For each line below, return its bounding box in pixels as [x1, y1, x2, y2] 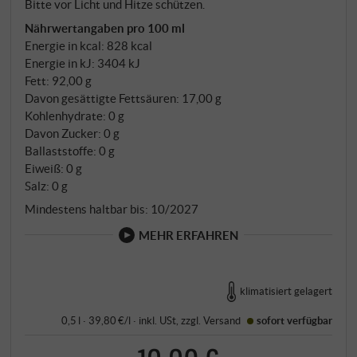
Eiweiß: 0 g [25, 160, 83, 175]
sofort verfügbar [256, 313, 332, 327]
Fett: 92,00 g [25, 73, 92, 88]
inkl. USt [139, 313, 177, 327]
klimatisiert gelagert [239, 284, 332, 298]
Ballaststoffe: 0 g [25, 143, 116, 158]
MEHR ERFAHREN [138, 227, 238, 242]
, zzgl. [176, 313, 204, 327]
